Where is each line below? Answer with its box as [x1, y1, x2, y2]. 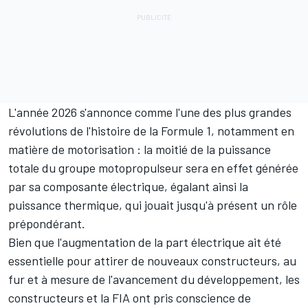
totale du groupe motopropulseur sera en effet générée [8, 160, 298, 176]
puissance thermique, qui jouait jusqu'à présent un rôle [8, 197, 297, 213]
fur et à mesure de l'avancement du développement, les [8, 272, 300, 287]
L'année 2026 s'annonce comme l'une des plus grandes [8, 104, 291, 120]
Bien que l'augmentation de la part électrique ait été [8, 234, 281, 250]
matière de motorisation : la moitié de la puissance [8, 142, 271, 157]
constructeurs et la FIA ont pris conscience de [8, 290, 251, 306]
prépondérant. [8, 216, 85, 232]
